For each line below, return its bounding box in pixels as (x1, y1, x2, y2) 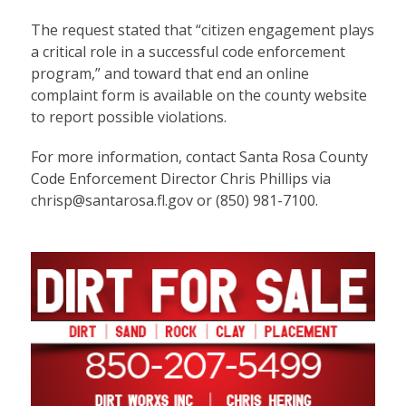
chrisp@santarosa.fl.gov (30, 190, 193, 211)
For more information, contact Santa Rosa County (30, 147, 368, 168)
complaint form (30, 85, 135, 106)
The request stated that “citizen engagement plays (30, 20, 374, 41)
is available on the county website (134, 85, 367, 106)
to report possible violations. (30, 107, 227, 128)
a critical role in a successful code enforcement (30, 42, 345, 63)
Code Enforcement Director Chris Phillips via (30, 169, 331, 189)
